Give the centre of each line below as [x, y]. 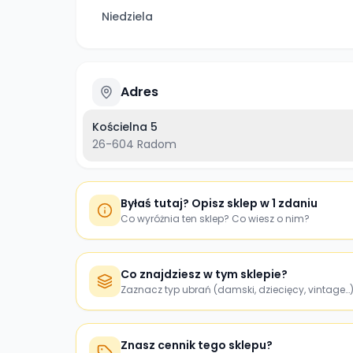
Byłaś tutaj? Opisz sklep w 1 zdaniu [219, 203]
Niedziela [127, 17]
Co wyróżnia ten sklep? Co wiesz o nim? [215, 219]
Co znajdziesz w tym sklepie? [204, 274]
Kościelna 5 [125, 127]
